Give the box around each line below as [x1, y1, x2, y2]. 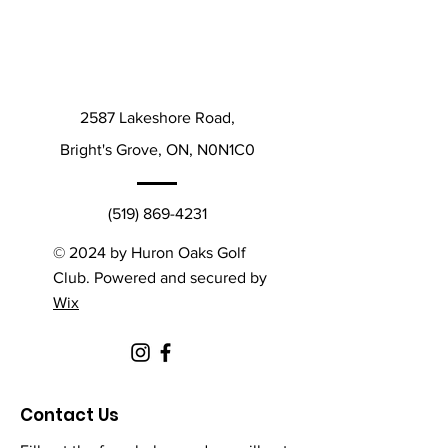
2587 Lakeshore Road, [79, 109, 235, 126]
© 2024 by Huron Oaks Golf [53, 244, 246, 261]
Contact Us [20, 403, 119, 427]
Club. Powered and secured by [53, 269, 267, 286]
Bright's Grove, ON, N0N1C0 [59, 141, 255, 158]
